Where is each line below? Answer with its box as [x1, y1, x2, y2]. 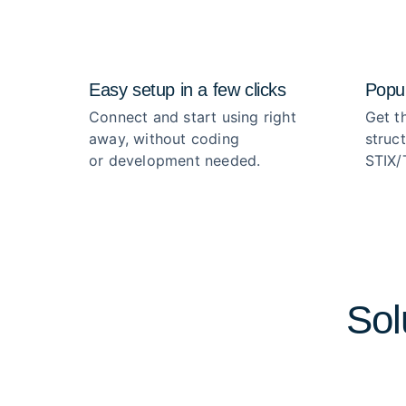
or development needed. [89, 151, 261, 169]
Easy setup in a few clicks [89, 80, 286, 100]
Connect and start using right [89, 108, 296, 126]
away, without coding [89, 130, 239, 148]
